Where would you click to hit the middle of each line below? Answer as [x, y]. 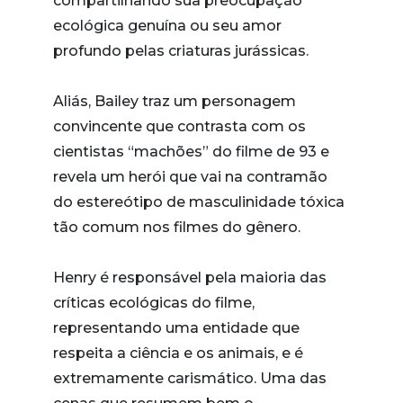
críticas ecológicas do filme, [154, 303]
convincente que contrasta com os [179, 126]
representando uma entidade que [176, 328]
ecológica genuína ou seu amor [167, 26]
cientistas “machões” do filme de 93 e [191, 152]
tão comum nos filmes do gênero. [179, 227]
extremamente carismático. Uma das [190, 378]
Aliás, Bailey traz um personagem [175, 101]
